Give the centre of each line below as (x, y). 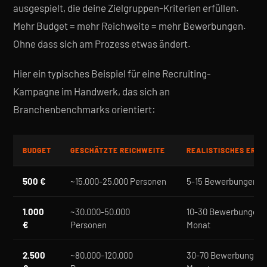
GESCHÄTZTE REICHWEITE (118, 150)
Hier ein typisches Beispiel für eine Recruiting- (112, 73)
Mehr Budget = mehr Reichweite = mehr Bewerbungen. (130, 26)
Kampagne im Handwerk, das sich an (91, 91)
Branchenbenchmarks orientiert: (84, 109)
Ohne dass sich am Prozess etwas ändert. (102, 44)
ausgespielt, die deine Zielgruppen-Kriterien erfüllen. (126, 8)
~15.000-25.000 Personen (118, 181)
